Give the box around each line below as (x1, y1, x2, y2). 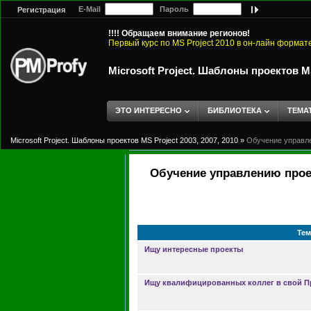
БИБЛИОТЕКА (208, 106, 262, 115)
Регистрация (17, 6, 65, 15)
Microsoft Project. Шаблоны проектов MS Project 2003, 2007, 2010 (10, 136, 238, 144)
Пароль (153, 5, 193, 13)
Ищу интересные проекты (144, 245, 243, 253)
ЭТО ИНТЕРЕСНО (115, 106, 182, 115)
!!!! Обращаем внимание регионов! (108, 28, 250, 38)
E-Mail (72, 5, 105, 13)
